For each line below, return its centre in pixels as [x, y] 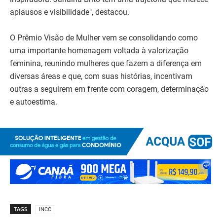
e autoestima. [34, 102]
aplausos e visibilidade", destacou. [70, 12]
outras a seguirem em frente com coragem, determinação [109, 89]
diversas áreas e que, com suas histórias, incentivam [101, 76]
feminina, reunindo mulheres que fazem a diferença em [106, 64]
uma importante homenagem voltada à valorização [99, 51]
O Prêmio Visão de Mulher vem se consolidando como [104, 38]
